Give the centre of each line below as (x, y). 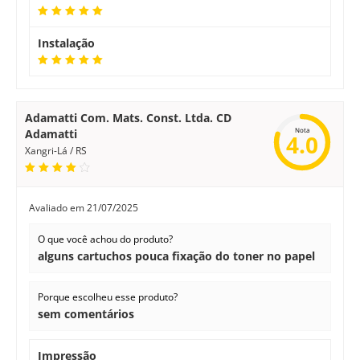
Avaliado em (58, 208)
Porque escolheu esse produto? (108, 297)
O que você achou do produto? (105, 239)
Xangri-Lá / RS (56, 151)
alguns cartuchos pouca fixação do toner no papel (176, 256)
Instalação (66, 43)
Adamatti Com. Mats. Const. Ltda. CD (128, 118)
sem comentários (86, 314)
